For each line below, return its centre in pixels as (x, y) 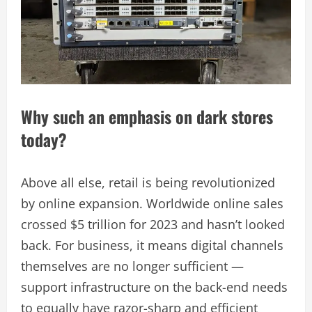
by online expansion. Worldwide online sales (152, 203)
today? (44, 139)
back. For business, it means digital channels (152, 245)
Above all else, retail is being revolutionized (148, 182)
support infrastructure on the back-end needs (154, 287)
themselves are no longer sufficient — (132, 266)
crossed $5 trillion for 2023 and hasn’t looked (153, 224)
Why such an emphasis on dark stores (147, 116)
